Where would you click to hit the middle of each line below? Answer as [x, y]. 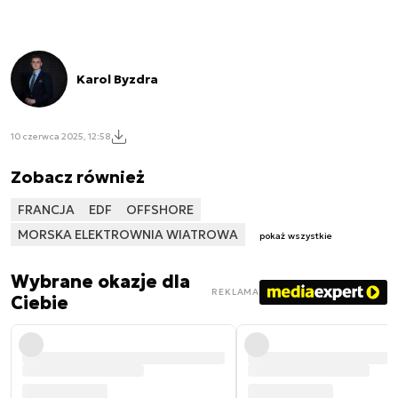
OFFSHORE [160, 210]
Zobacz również [78, 177]
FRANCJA [46, 210]
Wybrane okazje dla [100, 281]
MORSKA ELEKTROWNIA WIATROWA [128, 235]
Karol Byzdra [117, 79]
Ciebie [40, 302]
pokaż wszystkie [296, 235]
